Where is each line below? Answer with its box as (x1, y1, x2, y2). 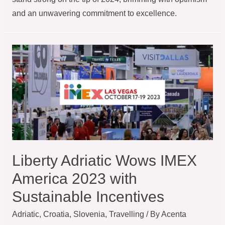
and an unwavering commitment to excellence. (12, 9, 177, 18)
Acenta (161, 209, 186, 218)
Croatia (43, 209, 69, 218)
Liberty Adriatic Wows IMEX (12, 152, 197, 169)
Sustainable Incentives (12, 188, 164, 205)
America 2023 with (12, 170, 137, 187)
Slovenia (73, 209, 105, 218)
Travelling (108, 209, 144, 218)
